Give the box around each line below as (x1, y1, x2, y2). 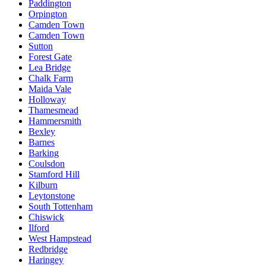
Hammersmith (28, 115, 81, 126)
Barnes (28, 137, 55, 147)
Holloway (28, 94, 66, 104)
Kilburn (28, 179, 58, 190)
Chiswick (28, 211, 64, 222)
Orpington (28, 8, 67, 19)
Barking (28, 147, 59, 158)
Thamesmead (28, 104, 78, 115)
